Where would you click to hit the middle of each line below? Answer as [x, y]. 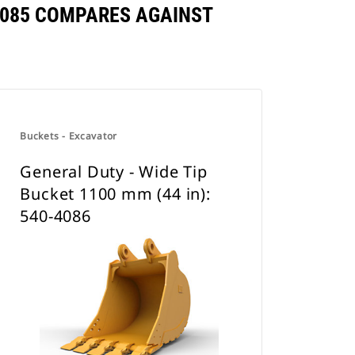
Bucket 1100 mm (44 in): [115, 194]
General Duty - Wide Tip [114, 172]
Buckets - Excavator [69, 136]
